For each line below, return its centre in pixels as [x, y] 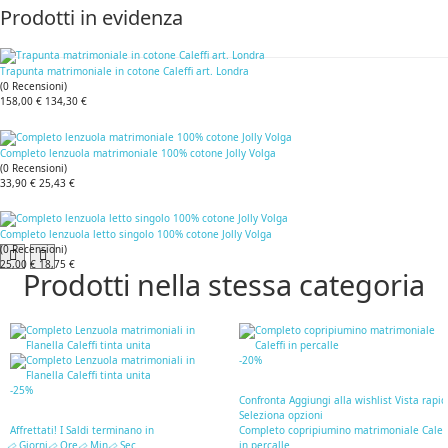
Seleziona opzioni [281, 415]
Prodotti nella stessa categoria [224, 284]
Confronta [262, 400]
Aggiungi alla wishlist [340, 400]
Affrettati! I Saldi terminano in [82, 430]
